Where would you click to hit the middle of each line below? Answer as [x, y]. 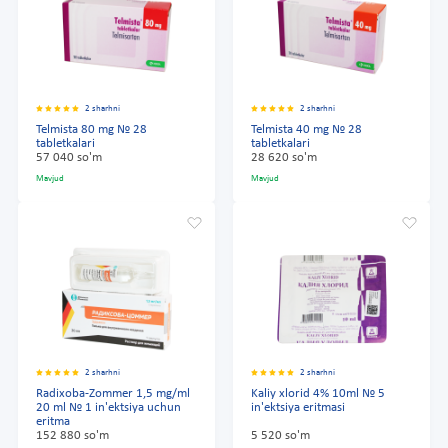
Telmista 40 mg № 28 [306, 129]
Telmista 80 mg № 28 [91, 129]
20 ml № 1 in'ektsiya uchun [108, 407]
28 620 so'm [284, 157]
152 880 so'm [72, 435]
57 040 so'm [69, 157]
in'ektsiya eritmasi [298, 407]
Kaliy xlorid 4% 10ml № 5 [318, 393]
